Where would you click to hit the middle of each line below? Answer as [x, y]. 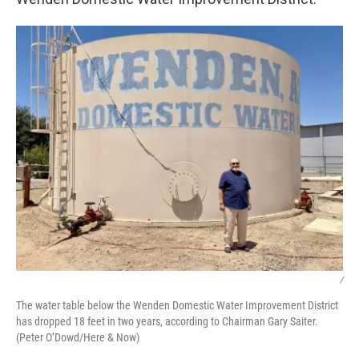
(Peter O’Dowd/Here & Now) [78, 337]
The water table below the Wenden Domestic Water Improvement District [177, 305]
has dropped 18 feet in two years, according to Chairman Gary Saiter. [167, 321]
